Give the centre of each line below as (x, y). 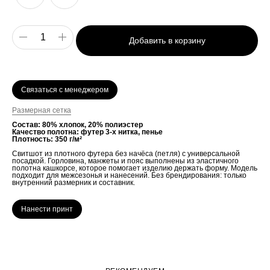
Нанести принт (47, 209)
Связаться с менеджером (65, 90)
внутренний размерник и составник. (74, 183)
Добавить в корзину (167, 40)
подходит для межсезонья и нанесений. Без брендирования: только (129, 176)
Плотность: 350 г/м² (47, 140)
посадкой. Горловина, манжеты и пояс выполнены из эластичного (125, 161)
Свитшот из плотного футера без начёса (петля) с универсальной (126, 154)
